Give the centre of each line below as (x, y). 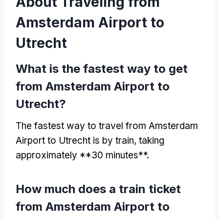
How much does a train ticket (98, 189)
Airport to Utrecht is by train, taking (90, 140)
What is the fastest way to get (102, 68)
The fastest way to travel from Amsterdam (107, 126)
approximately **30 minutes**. (82, 155)
